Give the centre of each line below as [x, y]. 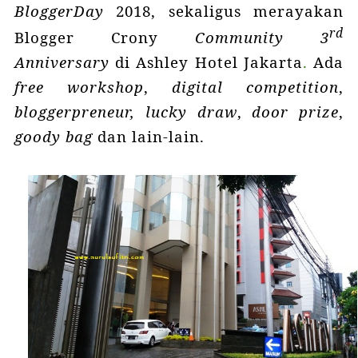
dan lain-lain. [151, 136]
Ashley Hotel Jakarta [219, 62]
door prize [296, 111]
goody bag [53, 136]
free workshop [79, 86]
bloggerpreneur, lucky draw [125, 111]
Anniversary [65, 62]
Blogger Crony [105, 37]
